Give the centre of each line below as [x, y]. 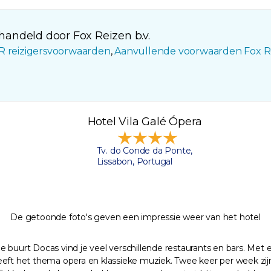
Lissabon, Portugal [134, 162]
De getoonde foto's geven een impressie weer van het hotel [135, 217]
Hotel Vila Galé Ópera [145, 122]
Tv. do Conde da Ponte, [145, 151]
